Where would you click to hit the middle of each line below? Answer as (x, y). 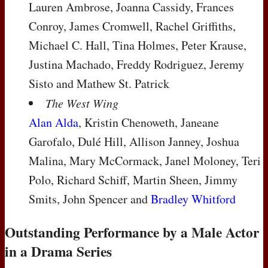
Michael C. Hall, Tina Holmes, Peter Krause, (138, 45)
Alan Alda (54, 122)
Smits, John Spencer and (90, 199)
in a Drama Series (58, 252)
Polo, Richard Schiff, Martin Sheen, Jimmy (133, 179)
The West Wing (82, 103)
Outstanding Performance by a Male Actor (132, 232)
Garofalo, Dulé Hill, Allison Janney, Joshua (134, 141)
